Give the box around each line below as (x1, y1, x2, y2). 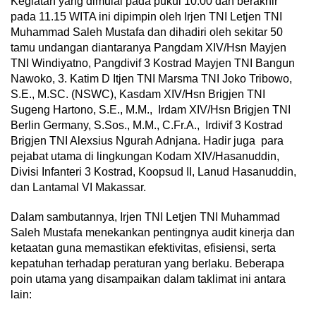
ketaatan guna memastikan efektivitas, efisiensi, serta (11, 242, 276, 255)
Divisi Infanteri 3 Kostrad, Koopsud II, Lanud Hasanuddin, (11, 166, 296, 178)
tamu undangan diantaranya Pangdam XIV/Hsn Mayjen (11, 42, 286, 54)
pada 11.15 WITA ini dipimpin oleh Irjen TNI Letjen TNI (11, 11, 282, 23)
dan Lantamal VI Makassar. (11, 181, 146, 194)
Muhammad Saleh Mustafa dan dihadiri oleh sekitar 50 (11, 26, 283, 39)
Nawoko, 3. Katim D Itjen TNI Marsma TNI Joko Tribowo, (11, 73, 292, 85)
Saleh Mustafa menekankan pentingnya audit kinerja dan (11, 226, 295, 239)
